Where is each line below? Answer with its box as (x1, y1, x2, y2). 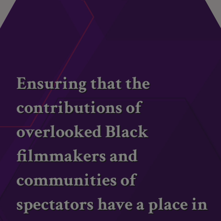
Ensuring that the (16, 72, 150, 95)
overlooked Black (16, 120, 149, 144)
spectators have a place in (16, 193, 208, 216)
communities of (16, 169, 136, 192)
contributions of (16, 96, 142, 119)
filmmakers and (16, 145, 138, 168)
